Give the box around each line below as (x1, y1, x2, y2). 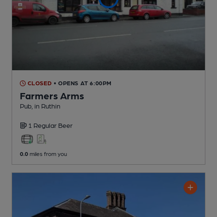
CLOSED (26, 79, 52, 87)
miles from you (28, 150, 67, 157)
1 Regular (28, 121, 58, 129)
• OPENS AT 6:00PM (53, 79, 112, 87)
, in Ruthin (31, 102, 61, 110)
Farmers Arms (20, 90, 84, 102)
